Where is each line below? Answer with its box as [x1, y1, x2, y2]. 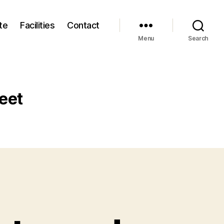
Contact [67, 19, 99, 30]
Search [187, 34, 209, 42]
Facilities [20, 19, 55, 30]
